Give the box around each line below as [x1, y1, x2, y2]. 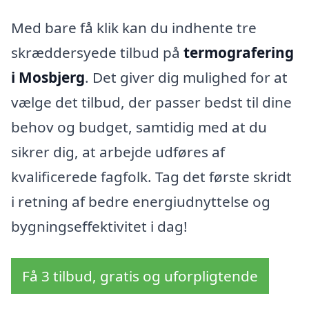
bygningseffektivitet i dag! [11, 216, 188, 236]
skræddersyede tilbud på [11, 42, 183, 62]
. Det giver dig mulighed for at [85, 67, 288, 87]
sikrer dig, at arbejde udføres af [11, 141, 225, 161]
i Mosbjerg [11, 67, 85, 87]
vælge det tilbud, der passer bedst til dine [11, 92, 292, 112]
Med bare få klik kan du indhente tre [11, 17, 257, 37]
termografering [183, 42, 294, 62]
